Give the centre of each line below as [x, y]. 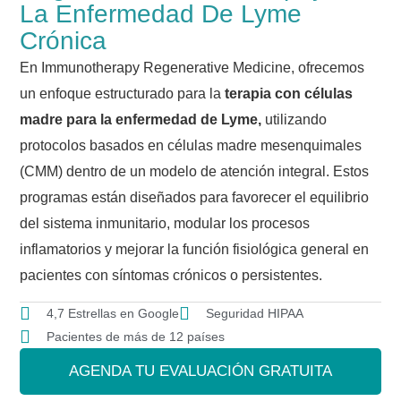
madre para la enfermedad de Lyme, [141, 119]
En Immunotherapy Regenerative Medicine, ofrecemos [192, 67]
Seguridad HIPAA [255, 314]
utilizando [294, 119]
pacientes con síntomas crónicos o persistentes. [171, 275]
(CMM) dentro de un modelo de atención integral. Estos [195, 171]
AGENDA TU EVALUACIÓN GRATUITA [200, 371]
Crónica [64, 40]
